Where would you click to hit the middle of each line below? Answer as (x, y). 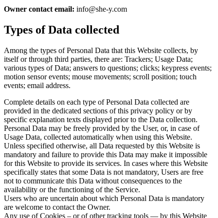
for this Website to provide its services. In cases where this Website (106, 163)
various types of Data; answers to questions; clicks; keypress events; (108, 68)
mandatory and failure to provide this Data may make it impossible (106, 154)
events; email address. (37, 85)
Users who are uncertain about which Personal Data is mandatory (104, 198)
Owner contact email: (39, 9)
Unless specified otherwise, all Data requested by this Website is (102, 145)
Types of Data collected (62, 30)
